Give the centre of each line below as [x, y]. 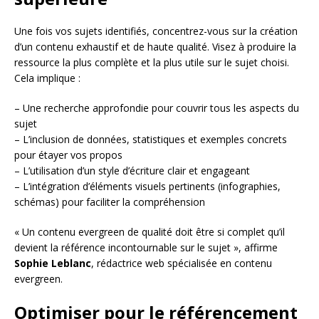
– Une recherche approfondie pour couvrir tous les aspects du [157, 108]
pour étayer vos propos [68, 155]
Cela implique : [47, 78]
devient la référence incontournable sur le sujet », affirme [146, 247]
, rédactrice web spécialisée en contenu [182, 263]
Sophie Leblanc [53, 263]
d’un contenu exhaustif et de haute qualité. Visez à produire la [155, 46]
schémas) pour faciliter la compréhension [110, 202]
